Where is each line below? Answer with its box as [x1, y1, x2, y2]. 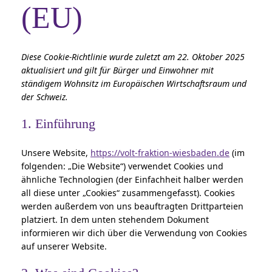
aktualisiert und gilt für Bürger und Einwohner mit [21, 64, 214, 76]
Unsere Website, [21, 146, 90, 158]
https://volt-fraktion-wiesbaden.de [90, 146, 229, 158]
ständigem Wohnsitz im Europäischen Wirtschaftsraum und [21, 77, 246, 89]
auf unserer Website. [21, 240, 107, 252]
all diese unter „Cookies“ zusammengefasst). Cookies [21, 186, 235, 199]
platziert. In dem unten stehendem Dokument [21, 213, 209, 225]
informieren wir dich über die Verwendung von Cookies [21, 226, 247, 239]
